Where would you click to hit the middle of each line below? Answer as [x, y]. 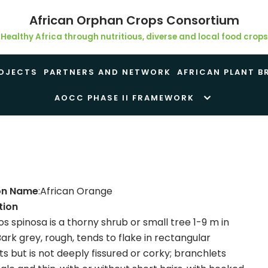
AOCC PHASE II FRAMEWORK [124, 98]
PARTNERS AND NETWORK [107, 72]
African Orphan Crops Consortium [134, 20]
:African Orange [75, 191]
